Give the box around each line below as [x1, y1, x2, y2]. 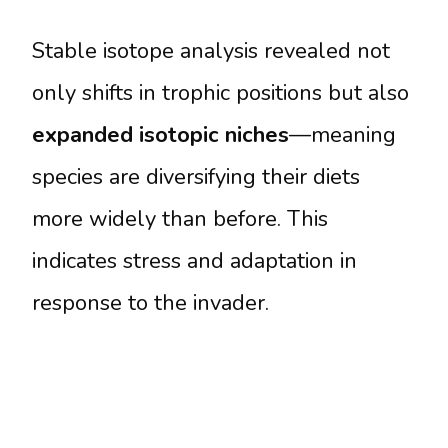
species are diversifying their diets [32, 161, 360, 192]
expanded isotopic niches [32, 119, 289, 150]
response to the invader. [32, 287, 269, 318]
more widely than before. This [32, 203, 328, 234]
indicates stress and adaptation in [32, 245, 357, 276]
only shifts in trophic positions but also [32, 77, 409, 108]
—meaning [289, 119, 396, 150]
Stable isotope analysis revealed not [32, 35, 390, 66]
